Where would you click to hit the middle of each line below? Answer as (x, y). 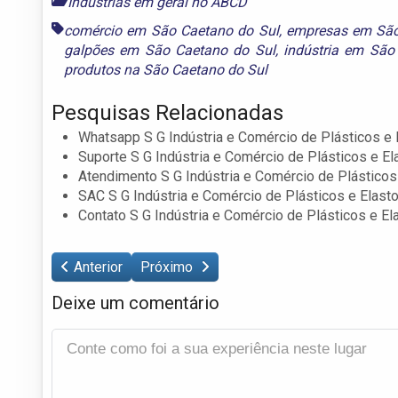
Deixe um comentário (135, 302)
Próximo (168, 267)
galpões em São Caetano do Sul (170, 50)
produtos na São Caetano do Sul (166, 69)
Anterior (98, 267)
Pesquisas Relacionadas (167, 112)
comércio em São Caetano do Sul (171, 30)
